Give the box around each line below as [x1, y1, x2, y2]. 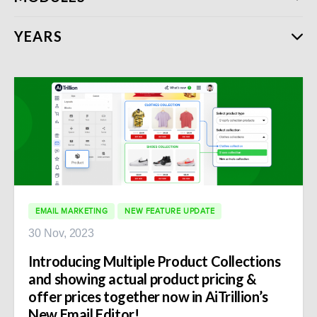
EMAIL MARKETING [35, 206, 108, 215]
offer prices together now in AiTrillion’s [28, 287, 268, 305]
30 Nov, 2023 [28, 226, 95, 239]
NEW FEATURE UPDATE [125, 206, 215, 215]
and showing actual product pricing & [28, 270, 257, 287]
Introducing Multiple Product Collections [28, 252, 281, 270]
